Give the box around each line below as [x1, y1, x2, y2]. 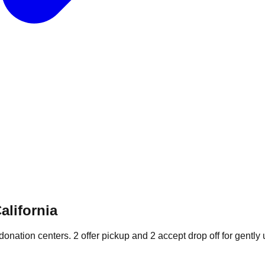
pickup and [99, 230, 150, 241]
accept [158, 230, 186, 241]
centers [38, 230, 69, 241]
